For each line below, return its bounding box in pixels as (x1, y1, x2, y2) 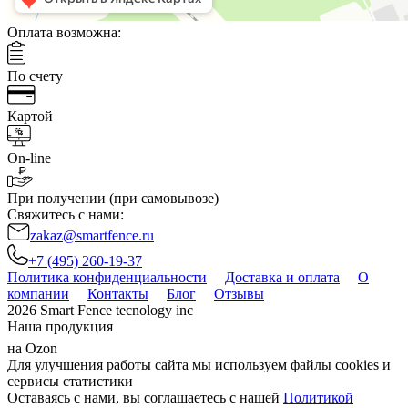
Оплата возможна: (7, 25, 121, 41)
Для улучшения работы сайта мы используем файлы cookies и (7, 357, 391, 373)
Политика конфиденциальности (7, 270, 207, 286)
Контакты (87, 286, 148, 302)
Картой (7, 108, 53, 125)
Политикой (283, 390, 353, 406)
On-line (7, 150, 51, 167)
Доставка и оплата (225, 270, 340, 286)
